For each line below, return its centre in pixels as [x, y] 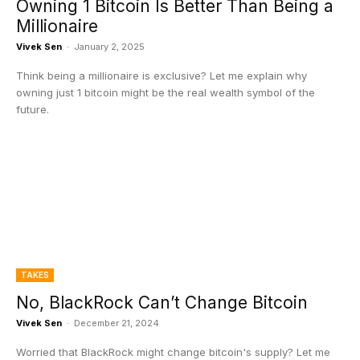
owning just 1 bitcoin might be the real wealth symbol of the [166, 92]
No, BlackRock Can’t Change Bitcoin [162, 303]
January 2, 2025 [109, 47]
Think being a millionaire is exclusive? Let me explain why [162, 76]
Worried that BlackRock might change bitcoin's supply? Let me [173, 352]
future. [33, 109]
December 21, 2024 [117, 323]
